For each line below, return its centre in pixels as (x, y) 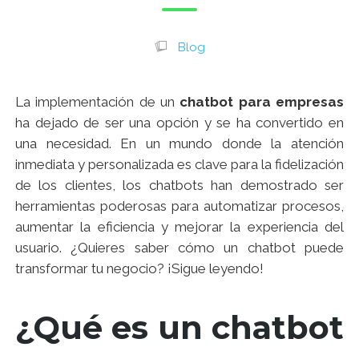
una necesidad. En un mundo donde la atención (179, 143)
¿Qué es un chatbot (179, 328)
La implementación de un (98, 102)
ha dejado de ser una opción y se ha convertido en (179, 123)
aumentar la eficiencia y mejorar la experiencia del (179, 227)
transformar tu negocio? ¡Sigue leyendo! (139, 268)
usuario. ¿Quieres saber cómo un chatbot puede (179, 248)
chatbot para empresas (262, 102)
